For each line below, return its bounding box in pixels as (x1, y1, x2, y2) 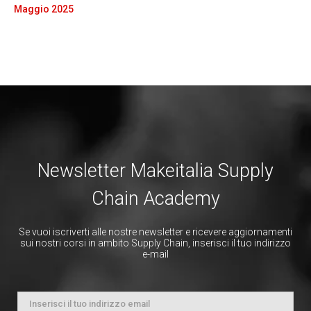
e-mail (142, 248, 169, 260)
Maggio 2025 (14, 3, 74, 15)
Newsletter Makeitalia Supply (37, 159, 274, 182)
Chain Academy (91, 187, 220, 210)
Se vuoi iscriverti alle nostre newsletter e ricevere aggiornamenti (19, 226, 292, 237)
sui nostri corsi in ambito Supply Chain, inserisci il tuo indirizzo (20, 237, 291, 249)
